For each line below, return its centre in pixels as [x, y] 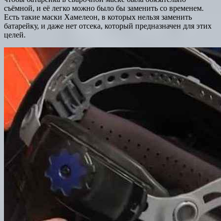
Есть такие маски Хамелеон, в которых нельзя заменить [98, 17]
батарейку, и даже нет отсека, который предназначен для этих [108, 26]
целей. [15, 35]
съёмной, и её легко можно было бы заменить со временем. [104, 8]
